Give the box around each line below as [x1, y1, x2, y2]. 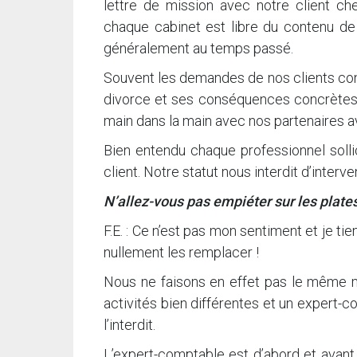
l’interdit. [104, 316, 155, 334]
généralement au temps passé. [104, 40, 293, 57]
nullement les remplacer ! [104, 244, 259, 261]
